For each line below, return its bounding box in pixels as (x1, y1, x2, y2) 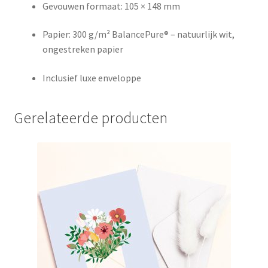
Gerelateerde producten (13, 108, 167, 127)
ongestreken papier (42, 43, 123, 56)
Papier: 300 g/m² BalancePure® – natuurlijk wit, (42, 28, 234, 41)
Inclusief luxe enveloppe (42, 71, 141, 84)
